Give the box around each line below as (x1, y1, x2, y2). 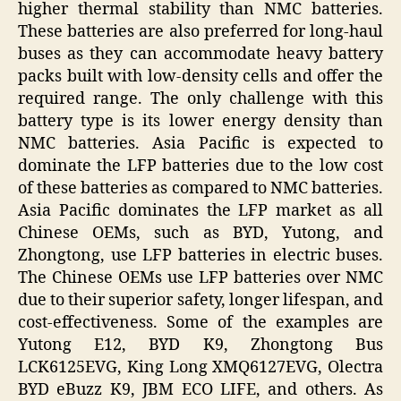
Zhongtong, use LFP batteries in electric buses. (18, 244, 383, 266)
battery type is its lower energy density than (18, 110, 383, 132)
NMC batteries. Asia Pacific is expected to (18, 132, 383, 154)
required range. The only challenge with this (18, 88, 383, 109)
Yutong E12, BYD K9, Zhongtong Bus (18, 334, 383, 355)
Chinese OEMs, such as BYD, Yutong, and (18, 222, 383, 243)
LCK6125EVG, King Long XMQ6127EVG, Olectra (18, 356, 383, 378)
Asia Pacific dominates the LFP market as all (18, 200, 383, 221)
